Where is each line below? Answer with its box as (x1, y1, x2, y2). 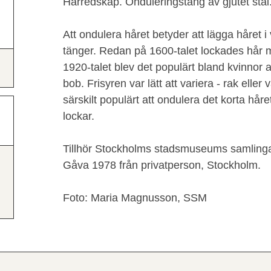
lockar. (63, 110, 94, 122)
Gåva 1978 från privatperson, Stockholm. (63, 159, 261, 171)
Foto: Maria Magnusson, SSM (63, 192, 207, 204)
